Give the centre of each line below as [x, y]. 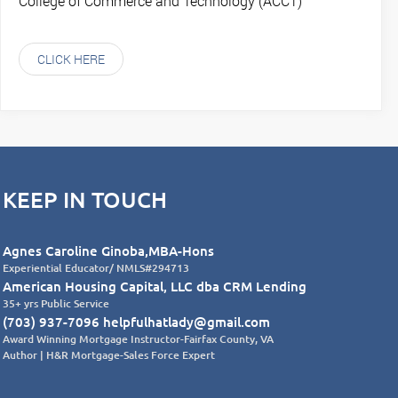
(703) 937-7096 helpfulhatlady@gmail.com [136, 321]
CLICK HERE [71, 59]
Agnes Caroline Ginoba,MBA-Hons [108, 250]
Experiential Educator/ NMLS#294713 [96, 267]
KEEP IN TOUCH [84, 199]
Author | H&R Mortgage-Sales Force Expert [108, 354]
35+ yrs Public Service [56, 303]
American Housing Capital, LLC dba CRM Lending [154, 286]
